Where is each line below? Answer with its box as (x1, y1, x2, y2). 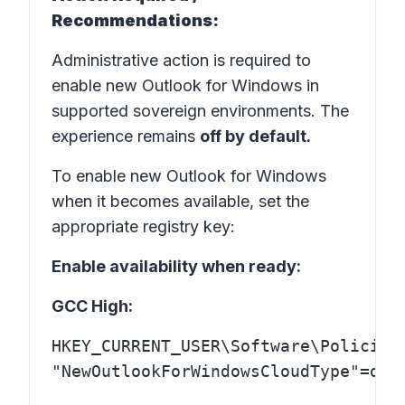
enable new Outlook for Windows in (52, 76, 319, 95)
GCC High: (52, 297, 133, 316)
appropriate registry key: (52, 217, 235, 236)
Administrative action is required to (52, 51, 311, 70)
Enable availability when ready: (52, 257, 301, 276)
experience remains (52, 127, 200, 146)
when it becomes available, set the (52, 192, 309, 211)
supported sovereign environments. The (52, 101, 349, 120)
